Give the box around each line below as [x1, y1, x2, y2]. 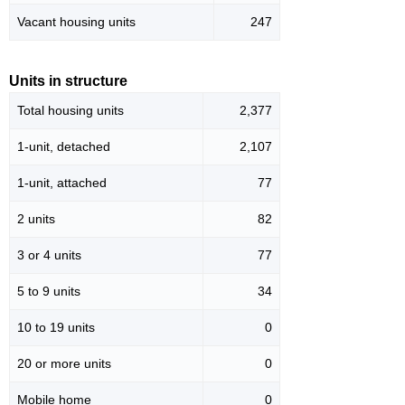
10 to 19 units [17, 320, 95, 335]
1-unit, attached [17, 175, 107, 191]
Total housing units [17, 103, 124, 118]
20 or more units [17, 356, 111, 372]
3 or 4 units [17, 248, 81, 263]
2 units [17, 212, 55, 227]
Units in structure [9, 73, 127, 89]
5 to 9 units [17, 284, 80, 299]
